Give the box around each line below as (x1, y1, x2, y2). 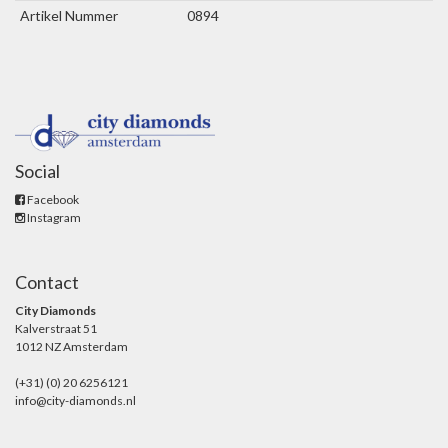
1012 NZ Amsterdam (15, 339, 128, 355)
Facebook (25, 192, 79, 208)
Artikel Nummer (20, 7, 118, 24)
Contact (15, 271, 79, 294)
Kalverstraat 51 (15, 321, 97, 337)
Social (15, 160, 60, 183)
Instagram (25, 210, 81, 226)
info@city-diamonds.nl (15, 393, 136, 409)
